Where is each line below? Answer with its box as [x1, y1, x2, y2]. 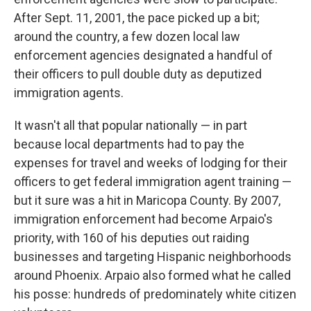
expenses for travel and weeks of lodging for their [14, 155, 287, 170]
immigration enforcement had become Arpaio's [14, 212, 273, 226]
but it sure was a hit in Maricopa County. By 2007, [14, 193, 280, 208]
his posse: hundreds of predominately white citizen [14, 287, 296, 301]
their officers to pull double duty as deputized [14, 67, 262, 81]
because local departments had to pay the [14, 137, 244, 151]
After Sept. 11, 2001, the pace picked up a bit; [14, 10, 260, 25]
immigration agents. [14, 85, 124, 100]
